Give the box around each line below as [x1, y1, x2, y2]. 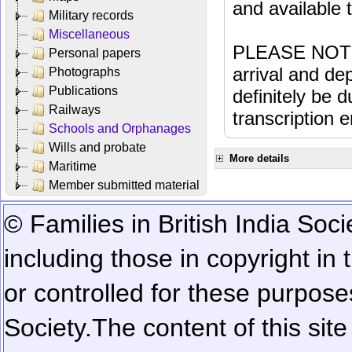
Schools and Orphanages [49, 121, 191, 135]
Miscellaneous [49, 27, 130, 41]
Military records [49, 8, 134, 22]
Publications [49, 83, 118, 97]
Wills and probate [49, 140, 146, 154]
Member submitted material [49, 178, 200, 192]
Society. [4, 313, 92, 342]
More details [229, 152, 289, 164]
